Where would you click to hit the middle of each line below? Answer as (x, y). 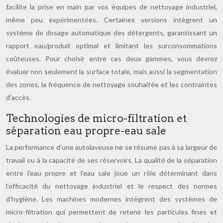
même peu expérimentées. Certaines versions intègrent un (111, 20)
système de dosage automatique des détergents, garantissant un (111, 33)
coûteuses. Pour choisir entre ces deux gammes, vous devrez (111, 58)
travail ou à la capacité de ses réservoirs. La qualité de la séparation (111, 160)
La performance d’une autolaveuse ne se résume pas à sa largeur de (111, 147)
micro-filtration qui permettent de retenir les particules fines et (111, 212)
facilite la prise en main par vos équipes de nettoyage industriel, (111, 7)
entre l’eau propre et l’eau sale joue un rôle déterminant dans (111, 173)
